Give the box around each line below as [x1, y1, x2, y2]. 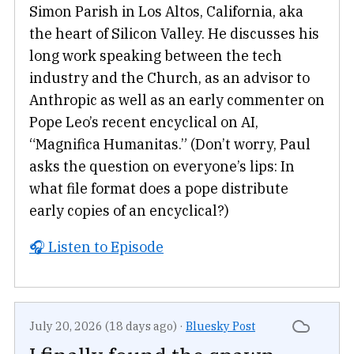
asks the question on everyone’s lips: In [29, 156, 295, 175]
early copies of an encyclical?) [29, 201, 229, 220]
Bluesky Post [186, 318, 255, 333]
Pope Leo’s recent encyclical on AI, [29, 112, 258, 131]
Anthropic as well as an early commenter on [29, 90, 325, 109]
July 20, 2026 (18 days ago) [29, 318, 177, 333]
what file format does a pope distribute [29, 179, 288, 198]
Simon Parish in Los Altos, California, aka [29, 2, 303, 21]
